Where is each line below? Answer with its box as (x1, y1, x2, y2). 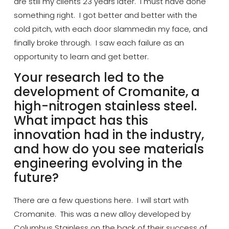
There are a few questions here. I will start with (13, 194, 189, 205)
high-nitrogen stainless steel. (13, 97, 197, 114)
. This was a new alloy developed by (54, 208, 191, 219)
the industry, (123, 126, 204, 143)
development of (13, 83, 118, 100)
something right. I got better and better (13, 9, 167, 20)
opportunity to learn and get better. (13, 51, 149, 62)
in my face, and (149, 23, 208, 34)
